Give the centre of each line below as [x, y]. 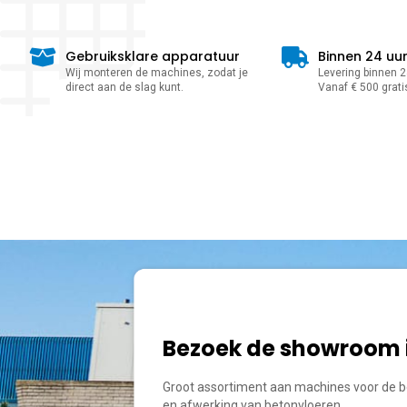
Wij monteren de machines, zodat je [157, 72]
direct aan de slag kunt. [124, 87]
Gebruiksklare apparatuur [153, 56]
